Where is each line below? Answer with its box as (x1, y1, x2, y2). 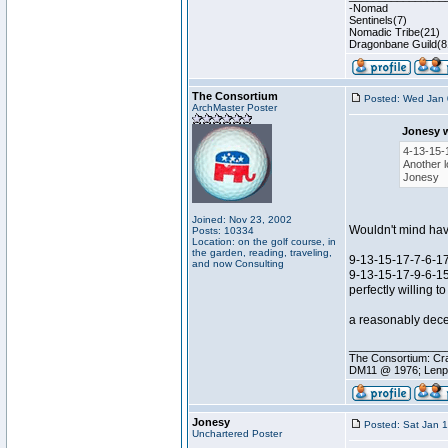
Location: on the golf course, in (192, 236, 336, 247)
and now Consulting (192, 258, 284, 269)
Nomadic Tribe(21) (349, 26, 440, 38)
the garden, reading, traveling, (192, 247, 332, 258)
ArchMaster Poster (192, 102, 277, 113)
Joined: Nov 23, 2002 (192, 214, 292, 225)
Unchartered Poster (192, 428, 282, 439)
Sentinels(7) (349, 14, 407, 26)
